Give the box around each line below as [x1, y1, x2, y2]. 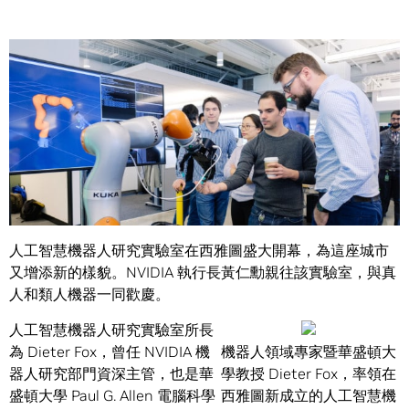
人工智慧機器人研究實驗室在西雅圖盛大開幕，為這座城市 [9, 241, 389, 260]
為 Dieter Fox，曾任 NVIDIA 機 [9, 342, 210, 362]
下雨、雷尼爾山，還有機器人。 [9, 205, 214, 225]
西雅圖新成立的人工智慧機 [221, 386, 396, 405]
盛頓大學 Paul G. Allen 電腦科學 [9, 386, 215, 405]
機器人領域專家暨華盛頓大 [221, 342, 396, 362]
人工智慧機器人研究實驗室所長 [9, 320, 214, 340]
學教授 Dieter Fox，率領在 [221, 364, 396, 383]
